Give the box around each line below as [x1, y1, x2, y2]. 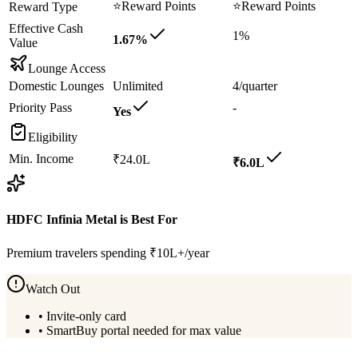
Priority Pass [9, 100, 72, 114]
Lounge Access [28, 61, 105, 75]
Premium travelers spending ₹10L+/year [6, 246, 209, 261]
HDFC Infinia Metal [6, 213, 117, 227]
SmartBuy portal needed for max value [46, 324, 241, 338]
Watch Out [26, 282, 80, 296]
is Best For [117, 213, 177, 227]
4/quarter [233, 78, 277, 93]
